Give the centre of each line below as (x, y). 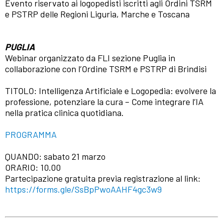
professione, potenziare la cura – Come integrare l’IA (104, 102)
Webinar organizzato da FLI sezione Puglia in (90, 58)
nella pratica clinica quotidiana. (64, 113)
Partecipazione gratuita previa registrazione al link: (103, 178)
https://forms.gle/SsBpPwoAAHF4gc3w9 (83, 189)
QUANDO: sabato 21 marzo (55, 157)
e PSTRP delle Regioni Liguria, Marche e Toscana (97, 14)
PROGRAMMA (31, 135)
